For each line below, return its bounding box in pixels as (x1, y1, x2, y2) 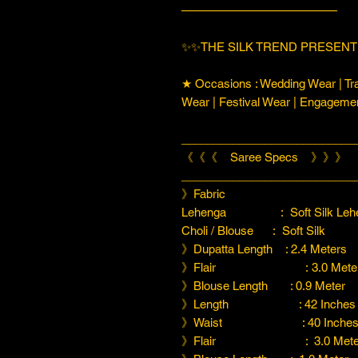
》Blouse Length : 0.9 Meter (181, 278, 345, 292)
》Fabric (181, 186, 280, 201)
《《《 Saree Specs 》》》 (181, 149, 347, 164)
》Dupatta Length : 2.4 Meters (181, 241, 347, 256)
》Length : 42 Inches (181, 296, 356, 311)
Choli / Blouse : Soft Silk (181, 223, 325, 237)
